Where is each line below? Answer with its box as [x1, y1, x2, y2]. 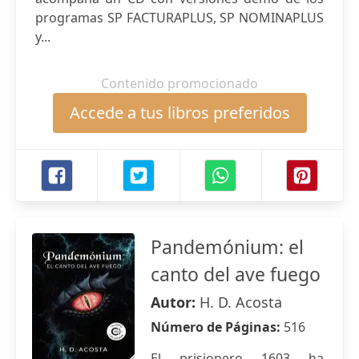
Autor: [151, 292, 200, 312]
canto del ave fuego [151, 261, 321, 287]
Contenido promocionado [101, 75, 258, 92]
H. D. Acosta [200, 292, 282, 312]
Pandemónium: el [151, 234, 304, 260]
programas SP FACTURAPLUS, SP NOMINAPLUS [35, 9, 324, 26]
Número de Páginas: [151, 318, 284, 336]
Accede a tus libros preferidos [69, 102, 290, 123]
